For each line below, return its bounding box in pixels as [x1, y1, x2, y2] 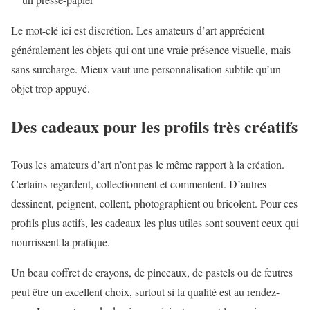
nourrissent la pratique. [11, 234, 110, 249]
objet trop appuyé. [11, 81, 90, 96]
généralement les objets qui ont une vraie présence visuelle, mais [11, 42, 291, 57]
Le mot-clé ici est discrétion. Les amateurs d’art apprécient [11, 23, 264, 38]
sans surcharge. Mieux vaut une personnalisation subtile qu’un [11, 62, 281, 77]
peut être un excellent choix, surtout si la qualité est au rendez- [11, 284, 280, 299]
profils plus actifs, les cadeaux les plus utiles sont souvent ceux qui [11, 215, 299, 230]
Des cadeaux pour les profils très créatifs [11, 114, 298, 139]
